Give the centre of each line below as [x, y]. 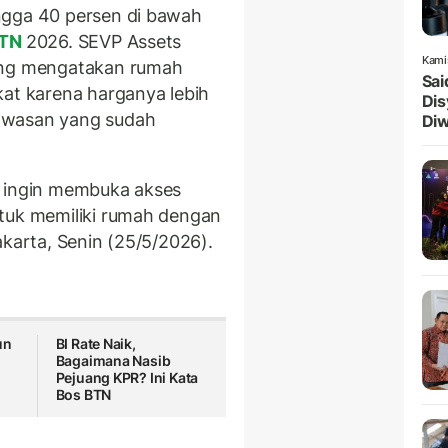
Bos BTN [83, 395]
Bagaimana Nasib [113, 361]
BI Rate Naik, [95, 344]
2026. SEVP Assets [103, 42]
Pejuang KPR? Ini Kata [127, 378]
